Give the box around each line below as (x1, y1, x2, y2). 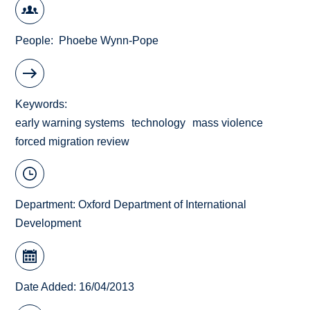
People (15, 35, 51, 47)
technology (131, 116, 186, 129)
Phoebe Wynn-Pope (59, 35, 159, 47)
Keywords (15, 98, 65, 110)
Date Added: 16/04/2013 (15, 280, 135, 293)
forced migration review (15, 135, 130, 147)
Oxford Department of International (78, 199, 247, 211)
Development (15, 217, 82, 230)
